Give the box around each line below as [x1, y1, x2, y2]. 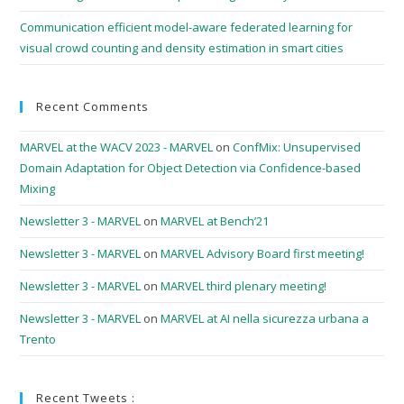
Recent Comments [36, 98, 150, 115]
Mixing [20, 180, 56, 197]
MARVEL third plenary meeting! [161, 278, 327, 294]
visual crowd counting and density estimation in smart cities [20, 40, 344, 56]
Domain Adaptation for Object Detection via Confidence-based [20, 160, 362, 176]
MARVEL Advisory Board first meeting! [161, 245, 365, 262]
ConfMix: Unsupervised [233, 139, 362, 155]
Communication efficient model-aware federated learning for [20, 19, 353, 35]
